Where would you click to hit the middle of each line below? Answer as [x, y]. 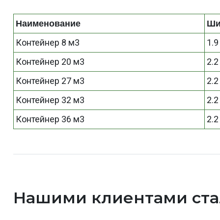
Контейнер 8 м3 [48, 42]
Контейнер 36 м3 [50, 119]
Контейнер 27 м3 [50, 81]
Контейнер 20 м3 [50, 62]
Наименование [48, 24]
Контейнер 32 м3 [50, 100]
